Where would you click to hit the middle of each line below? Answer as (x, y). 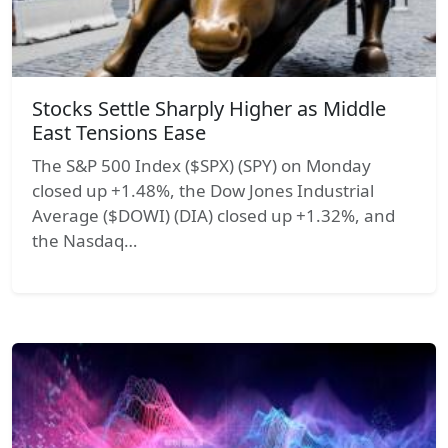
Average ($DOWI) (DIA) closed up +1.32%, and (213, 215)
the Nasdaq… (84, 240)
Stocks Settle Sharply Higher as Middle (209, 108)
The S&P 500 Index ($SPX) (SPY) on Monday (201, 165)
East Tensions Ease (119, 132)
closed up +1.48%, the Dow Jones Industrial (203, 190)
